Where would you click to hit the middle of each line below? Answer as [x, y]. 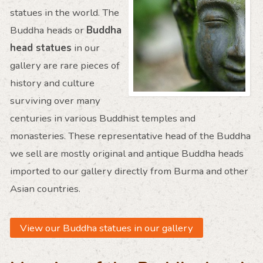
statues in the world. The [64, 13]
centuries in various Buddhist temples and [102, 119]
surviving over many [55, 101]
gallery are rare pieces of [65, 66]
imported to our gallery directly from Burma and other [129, 171]
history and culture [52, 83]
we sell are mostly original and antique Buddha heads [127, 154]
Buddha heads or [48, 31]
